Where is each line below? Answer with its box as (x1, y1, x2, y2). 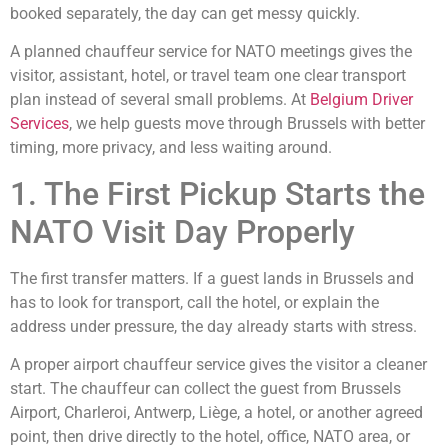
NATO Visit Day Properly (10, 212, 355, 251)
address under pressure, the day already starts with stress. (10, 316, 417, 336)
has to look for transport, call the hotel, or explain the (10, 292, 379, 312)
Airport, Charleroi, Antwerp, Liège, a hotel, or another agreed (10, 403, 423, 423)
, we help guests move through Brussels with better (69, 114, 425, 134)
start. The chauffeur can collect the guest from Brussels (10, 379, 401, 399)
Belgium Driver (310, 90, 413, 110)
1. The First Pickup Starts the (10, 174, 425, 213)
